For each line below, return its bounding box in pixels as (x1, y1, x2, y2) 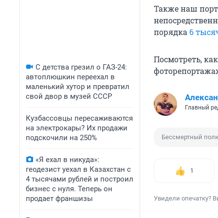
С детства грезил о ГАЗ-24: (36, 63, 127, 72)
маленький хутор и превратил (26, 82, 129, 91)
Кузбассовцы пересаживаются (26, 114, 133, 123)
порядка (154, 27, 189, 37)
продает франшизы (26, 194, 93, 203)
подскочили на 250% (26, 133, 97, 142)
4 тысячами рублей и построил (26, 175, 133, 183)
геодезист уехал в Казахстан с (26, 165, 131, 174)
